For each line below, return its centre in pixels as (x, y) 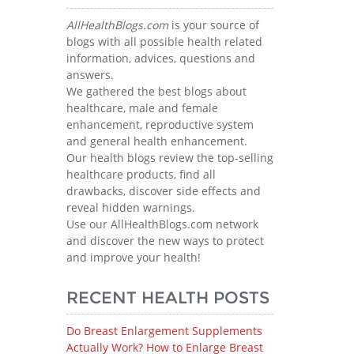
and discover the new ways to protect (165, 241)
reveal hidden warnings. (130, 207)
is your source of (213, 25)
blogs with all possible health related (164, 41)
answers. (90, 75)
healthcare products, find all (141, 174)
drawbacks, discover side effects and (163, 191)
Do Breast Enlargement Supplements (164, 331)
